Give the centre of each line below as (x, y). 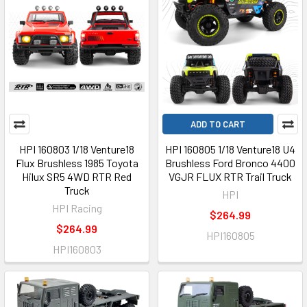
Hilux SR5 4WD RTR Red (77, 176)
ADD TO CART (218, 124)
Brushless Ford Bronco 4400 (230, 163)
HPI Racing (77, 208)
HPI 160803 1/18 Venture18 (77, 149)
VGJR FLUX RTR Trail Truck (230, 176)
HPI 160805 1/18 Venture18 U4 (230, 149)
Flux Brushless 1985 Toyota (77, 163)
